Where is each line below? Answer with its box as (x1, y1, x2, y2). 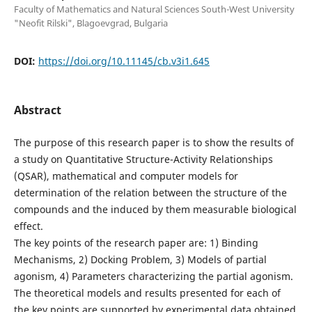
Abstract (13, 102, 61, 118)
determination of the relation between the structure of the (13, 185, 287, 199)
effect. (13, 219, 43, 233)
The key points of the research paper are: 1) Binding (13, 235, 258, 249)
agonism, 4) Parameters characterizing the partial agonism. (13, 269, 293, 283)
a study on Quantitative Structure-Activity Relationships (13, 152, 273, 166)
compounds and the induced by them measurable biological (13, 202, 297, 216)
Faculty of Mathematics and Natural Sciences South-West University (13, 2, 295, 15)
